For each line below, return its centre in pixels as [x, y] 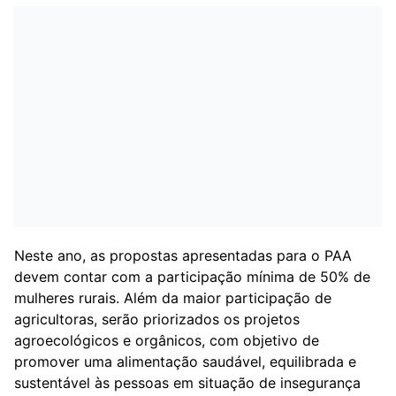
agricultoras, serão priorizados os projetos [157, 319]
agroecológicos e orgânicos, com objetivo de [167, 340]
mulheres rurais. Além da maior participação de [173, 297]
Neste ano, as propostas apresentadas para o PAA [183, 255]
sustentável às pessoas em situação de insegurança [187, 382]
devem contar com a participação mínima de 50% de [192, 276]
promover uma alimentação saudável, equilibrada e [185, 361]
